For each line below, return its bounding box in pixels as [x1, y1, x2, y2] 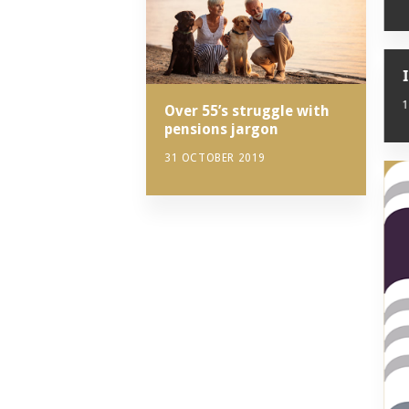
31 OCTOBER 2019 [164, 151, 266, 164]
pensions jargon [164, 120, 278, 138]
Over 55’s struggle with [164, 101, 330, 120]
